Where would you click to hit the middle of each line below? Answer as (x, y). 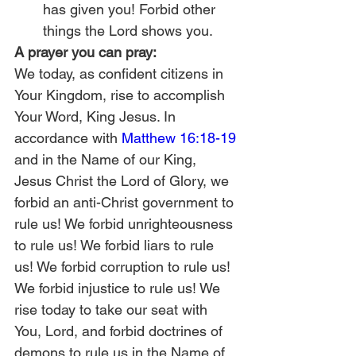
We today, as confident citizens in (121, 74)
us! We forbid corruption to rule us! (124, 267)
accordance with (68, 138)
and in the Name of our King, (107, 159)
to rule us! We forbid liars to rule (116, 245)
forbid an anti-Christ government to (126, 202)
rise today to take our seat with (113, 310)
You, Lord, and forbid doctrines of (120, 331)
